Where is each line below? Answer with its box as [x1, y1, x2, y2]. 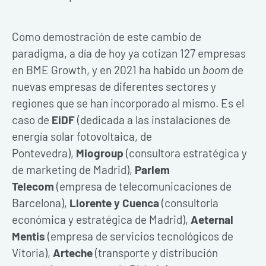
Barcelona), [12, 195, 69, 210]
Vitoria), [12, 245, 53, 259]
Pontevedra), [12, 145, 76, 160]
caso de [12, 112, 49, 126]
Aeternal [191, 212, 233, 226]
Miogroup [76, 145, 126, 160]
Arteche [53, 245, 95, 259]
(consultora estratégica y [126, 145, 247, 160]
